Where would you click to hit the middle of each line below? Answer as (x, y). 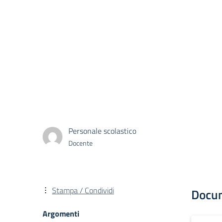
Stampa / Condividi (83, 190)
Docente (81, 143)
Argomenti (61, 214)
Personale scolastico (102, 131)
